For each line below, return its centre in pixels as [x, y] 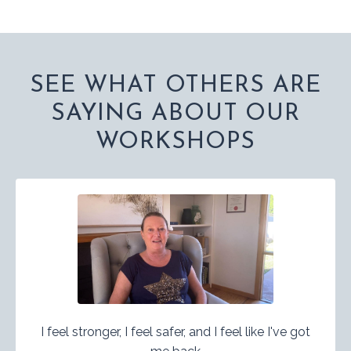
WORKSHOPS [175, 142]
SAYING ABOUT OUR [175, 114]
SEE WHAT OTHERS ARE [175, 85]
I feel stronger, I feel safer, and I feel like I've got [175, 331]
